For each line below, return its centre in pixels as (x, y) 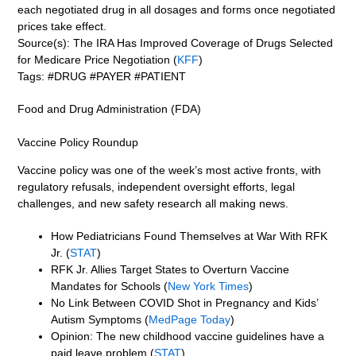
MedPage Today (190, 320)
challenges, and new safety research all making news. (153, 204)
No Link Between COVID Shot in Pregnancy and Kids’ (185, 303)
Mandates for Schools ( (110, 286)
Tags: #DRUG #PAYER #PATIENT (102, 76)
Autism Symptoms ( (100, 320)
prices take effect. (62, 26)
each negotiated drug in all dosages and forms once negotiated (177, 9)
